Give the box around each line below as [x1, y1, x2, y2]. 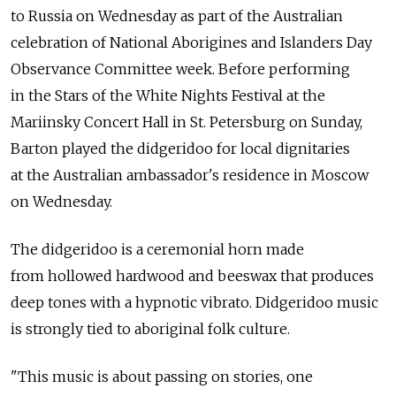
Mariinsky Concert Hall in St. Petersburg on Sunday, [11, 113, 362, 132]
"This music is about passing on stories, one [11, 368, 313, 386]
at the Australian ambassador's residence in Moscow [11, 166, 369, 185]
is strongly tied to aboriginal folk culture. [11, 320, 290, 339]
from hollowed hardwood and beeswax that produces [11, 267, 374, 286]
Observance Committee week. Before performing [11, 60, 350, 79]
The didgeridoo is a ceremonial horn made [11, 240, 304, 259]
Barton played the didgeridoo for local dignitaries [11, 140, 350, 158]
